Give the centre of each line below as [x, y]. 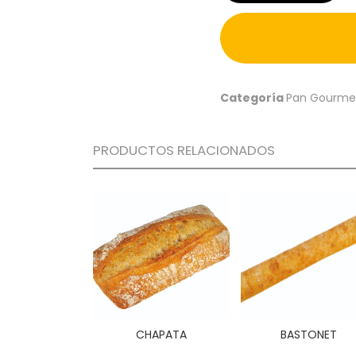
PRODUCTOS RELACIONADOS [184, 151]
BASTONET [309, 335]
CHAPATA [161, 335]
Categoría [253, 98]
